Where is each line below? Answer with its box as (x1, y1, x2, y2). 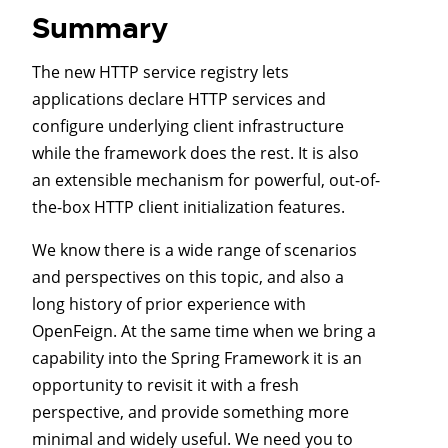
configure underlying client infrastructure (32, 115, 344, 138)
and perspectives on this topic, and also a (32, 266, 344, 289)
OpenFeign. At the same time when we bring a (32, 320, 376, 343)
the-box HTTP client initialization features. (32, 196, 345, 219)
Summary (32, 10, 168, 48)
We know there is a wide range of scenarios (32, 239, 357, 262)
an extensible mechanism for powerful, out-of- (32, 169, 380, 192)
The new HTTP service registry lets (32, 61, 289, 84)
